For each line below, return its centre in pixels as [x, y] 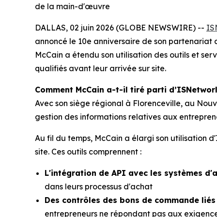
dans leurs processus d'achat [99, 187]
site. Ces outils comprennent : [88, 152]
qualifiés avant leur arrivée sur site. [101, 69]
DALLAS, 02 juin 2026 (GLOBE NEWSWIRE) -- [121, 28]
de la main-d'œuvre [72, 7]
